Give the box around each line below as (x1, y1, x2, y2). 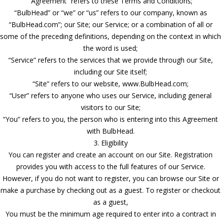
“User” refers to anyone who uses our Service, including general (9, 90, 212, 100)
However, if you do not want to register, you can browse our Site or (2, 173, 219, 183)
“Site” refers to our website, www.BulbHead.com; (33, 78, 188, 88)
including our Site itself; (74, 67, 147, 76)
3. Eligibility (93, 138, 128, 147)
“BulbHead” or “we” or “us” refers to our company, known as (14, 7, 207, 17)
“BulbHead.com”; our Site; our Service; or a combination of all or (8, 19, 213, 29)
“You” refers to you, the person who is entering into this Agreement (3, 114, 218, 124)
